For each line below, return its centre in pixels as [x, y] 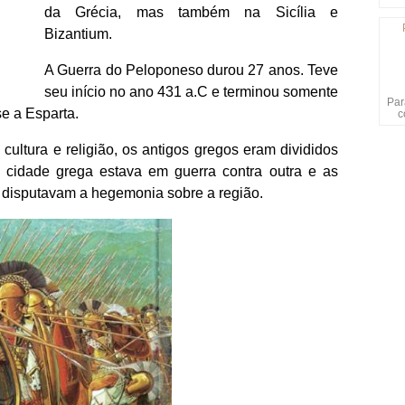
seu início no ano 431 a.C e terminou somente [191, 92]
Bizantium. [78, 34]
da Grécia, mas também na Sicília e [191, 13]
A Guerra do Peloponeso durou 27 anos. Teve [191, 71]
